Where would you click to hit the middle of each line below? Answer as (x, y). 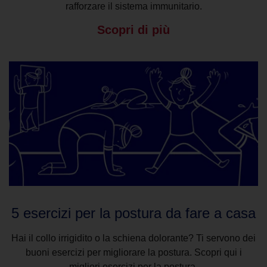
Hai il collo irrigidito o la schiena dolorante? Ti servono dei (133, 238)
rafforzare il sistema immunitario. (133, 7)
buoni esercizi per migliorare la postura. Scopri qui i (133, 253)
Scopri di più (133, 30)
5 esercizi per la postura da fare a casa (133, 213)
